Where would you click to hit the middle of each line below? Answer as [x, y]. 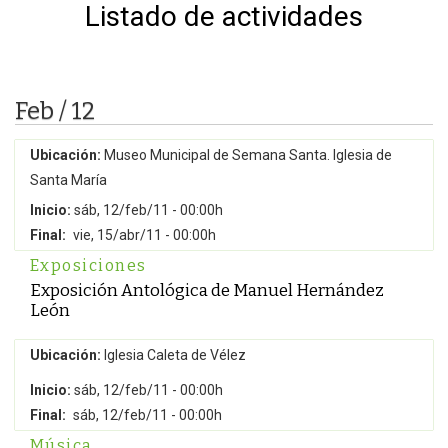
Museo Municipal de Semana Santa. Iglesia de [246, 155]
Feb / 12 [55, 111]
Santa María [68, 180]
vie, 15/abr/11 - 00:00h [144, 235]
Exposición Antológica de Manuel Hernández [207, 290]
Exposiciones [88, 265]
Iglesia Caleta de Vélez [173, 355]
